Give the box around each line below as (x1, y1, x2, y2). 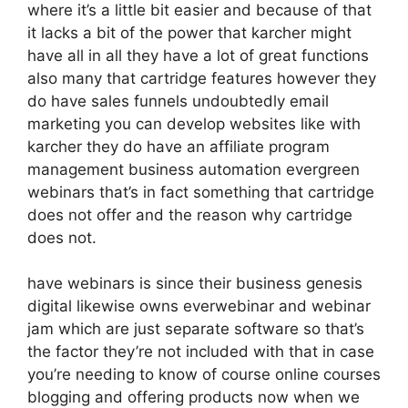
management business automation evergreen (27, 159, 360, 178)
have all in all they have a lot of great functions (27, 46, 369, 65)
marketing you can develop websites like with (27, 114, 361, 133)
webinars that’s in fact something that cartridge (27, 182, 374, 201)
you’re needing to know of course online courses (27, 365, 381, 383)
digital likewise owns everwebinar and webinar (27, 297, 371, 315)
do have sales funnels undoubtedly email (27, 91, 329, 110)
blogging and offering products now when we (27, 388, 360, 406)
